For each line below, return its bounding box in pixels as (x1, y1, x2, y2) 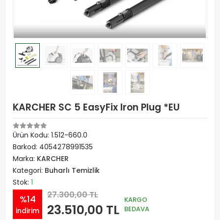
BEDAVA (124, 204, 149, 214)
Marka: (13, 154, 37, 164)
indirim (16, 205, 39, 216)
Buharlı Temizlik (45, 165, 100, 175)
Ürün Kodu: (13, 130, 51, 140)
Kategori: (13, 165, 45, 175)
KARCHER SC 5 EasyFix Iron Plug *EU (13, 101, 180, 114)
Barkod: (13, 142, 39, 152)
